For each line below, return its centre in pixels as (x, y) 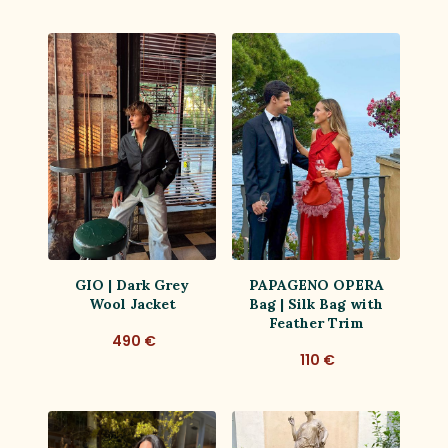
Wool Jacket (132, 303)
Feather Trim (316, 322)
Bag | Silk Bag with (316, 303)
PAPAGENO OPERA (316, 284)
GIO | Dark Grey (132, 284)
